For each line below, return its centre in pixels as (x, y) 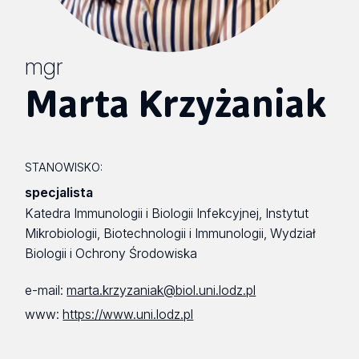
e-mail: (46, 291)
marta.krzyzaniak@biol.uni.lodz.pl (161, 291)
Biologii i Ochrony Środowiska (111, 253)
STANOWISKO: (64, 167)
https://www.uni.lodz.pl (128, 314)
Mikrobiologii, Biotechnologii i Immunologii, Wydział (171, 233)
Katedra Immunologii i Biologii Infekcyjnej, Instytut (167, 213)
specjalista (59, 192)
